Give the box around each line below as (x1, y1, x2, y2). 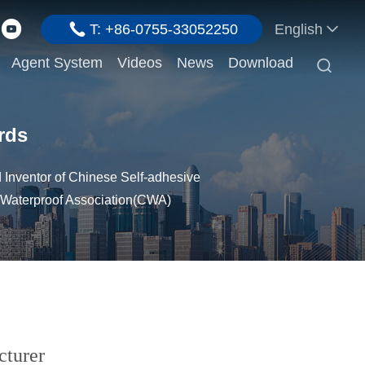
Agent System (11, 55, 103, 72)
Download (228, 55, 293, 72)
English (275, 21, 323, 37)
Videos (117, 55, 162, 72)
